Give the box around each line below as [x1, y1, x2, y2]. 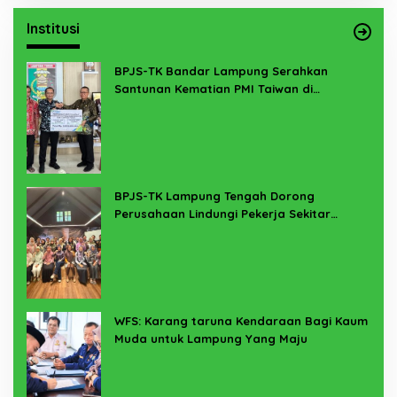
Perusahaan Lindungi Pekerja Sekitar [114, 206, 331, 221]
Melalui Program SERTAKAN [114, 223, 273, 238]
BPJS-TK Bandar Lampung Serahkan [114, 63, 328, 78]
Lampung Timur [114, 98, 206, 113]
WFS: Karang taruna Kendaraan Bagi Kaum [114, 313, 368, 328]
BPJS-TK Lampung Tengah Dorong [114, 188, 315, 203]
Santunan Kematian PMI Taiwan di [114, 81, 313, 96]
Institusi [27, 19, 80, 37]
